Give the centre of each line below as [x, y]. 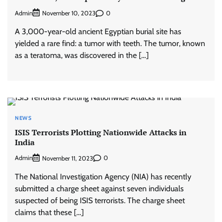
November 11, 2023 [68, 158]
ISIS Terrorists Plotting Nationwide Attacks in [101, 132]
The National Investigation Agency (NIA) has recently [103, 176]
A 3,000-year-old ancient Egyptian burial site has [98, 32]
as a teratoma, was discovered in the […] [82, 55]
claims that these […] [49, 212]
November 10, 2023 [69, 13]
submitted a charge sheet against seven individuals [99, 188]
